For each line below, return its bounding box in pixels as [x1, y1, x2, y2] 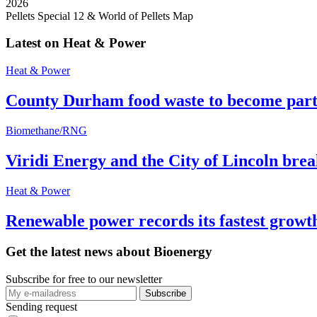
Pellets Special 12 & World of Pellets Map [6, 9, 193, 22]
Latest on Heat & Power [6, 35, 146, 51]
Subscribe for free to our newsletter [6, 273, 162, 286]
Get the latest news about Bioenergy [6, 244, 212, 260]
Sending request [6, 301, 77, 313]
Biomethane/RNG [6, 124, 87, 137]
